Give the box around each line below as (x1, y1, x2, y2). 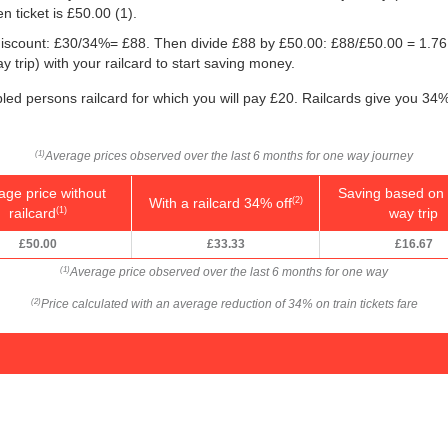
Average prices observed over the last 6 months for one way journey (45, 148, 413, 163)
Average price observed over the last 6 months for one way (70, 264, 388, 279)
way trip (389, 204, 438, 221)
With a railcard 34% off (148, 194, 292, 211)
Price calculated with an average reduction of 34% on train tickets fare (40, 296, 418, 311)
